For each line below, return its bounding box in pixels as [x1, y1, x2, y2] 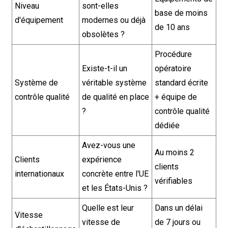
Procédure [154, 49, 192, 59]
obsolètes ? [81, 30, 125, 39]
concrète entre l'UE [81, 169, 149, 179]
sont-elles [81, 1, 119, 11]
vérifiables [154, 176, 192, 186]
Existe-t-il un [81, 64, 127, 73]
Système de [14, 78, 58, 88]
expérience [81, 155, 122, 164]
